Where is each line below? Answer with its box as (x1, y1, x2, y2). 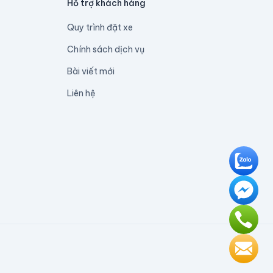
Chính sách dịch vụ (67, 44, 144, 55)
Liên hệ (67, 88, 96, 99)
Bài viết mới (67, 66, 115, 77)
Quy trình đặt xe (67, 22, 133, 33)
